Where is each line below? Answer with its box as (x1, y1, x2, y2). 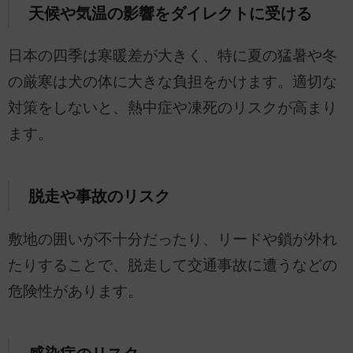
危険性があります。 (8, 283, 143, 300)
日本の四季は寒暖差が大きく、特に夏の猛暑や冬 (8, 47, 337, 65)
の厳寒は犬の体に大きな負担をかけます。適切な (8, 73, 337, 91)
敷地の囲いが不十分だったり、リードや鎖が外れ (8, 231, 337, 248)
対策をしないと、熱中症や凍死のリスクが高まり (8, 99, 337, 117)
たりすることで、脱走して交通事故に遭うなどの (8, 257, 337, 274)
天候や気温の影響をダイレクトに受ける (28, 4, 312, 22)
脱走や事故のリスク (28, 188, 170, 206)
